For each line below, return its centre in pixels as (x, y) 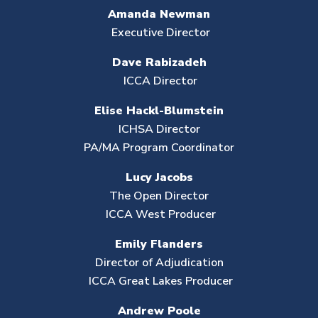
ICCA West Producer (159, 214)
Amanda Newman (159, 14)
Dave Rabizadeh (159, 62)
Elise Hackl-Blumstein (159, 111)
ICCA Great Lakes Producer (159, 281)
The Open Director (159, 196)
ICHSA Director (159, 129)
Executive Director (159, 33)
